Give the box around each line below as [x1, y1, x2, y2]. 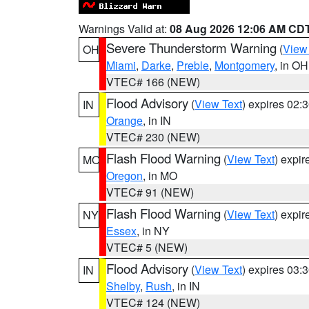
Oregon [106, 168, 143, 183]
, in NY [137, 223, 170, 239]
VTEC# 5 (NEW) [106, 239, 188, 255]
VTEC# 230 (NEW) [106, 129, 200, 145]
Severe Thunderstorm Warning [106, 39, 277, 57]
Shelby [106, 278, 140, 294]
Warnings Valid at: [79, 21, 170, 37]
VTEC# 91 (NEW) [106, 184, 194, 200]
